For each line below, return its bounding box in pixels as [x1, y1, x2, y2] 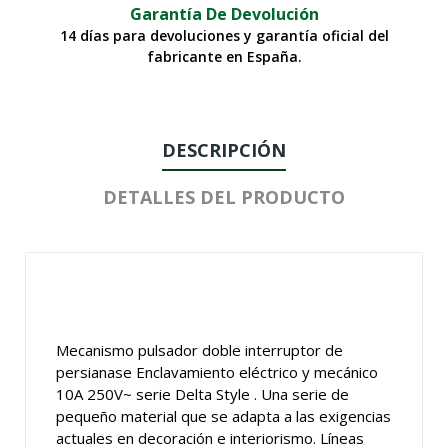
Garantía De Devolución [129, 3, 319, 26]
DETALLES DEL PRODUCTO [103, 185, 345, 210]
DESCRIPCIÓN [162, 138, 286, 163]
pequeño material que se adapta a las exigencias [56, 406, 391, 427]
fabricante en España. [146, 47, 302, 67]
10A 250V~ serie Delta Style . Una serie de [56, 384, 349, 405]
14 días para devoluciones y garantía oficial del [59, 26, 389, 46]
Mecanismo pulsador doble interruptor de [56, 340, 343, 361]
